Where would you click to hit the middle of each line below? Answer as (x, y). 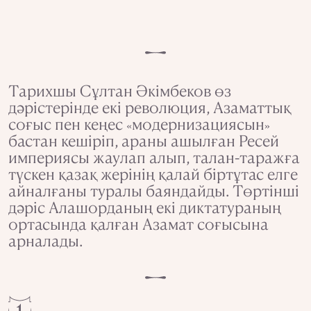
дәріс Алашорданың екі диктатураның (145, 207)
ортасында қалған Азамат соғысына (138, 223)
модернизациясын (198, 123)
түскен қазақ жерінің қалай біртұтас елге (153, 173)
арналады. (47, 240)
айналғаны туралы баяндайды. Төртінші (154, 190)
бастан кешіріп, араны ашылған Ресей (144, 140)
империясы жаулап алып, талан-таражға (154, 157)
